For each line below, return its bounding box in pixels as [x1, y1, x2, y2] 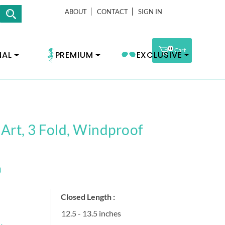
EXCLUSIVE [136, 49, 182, 61]
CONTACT [96, 8, 128, 16]
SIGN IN [138, 8, 162, 16]
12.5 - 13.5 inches [61, 208, 121, 218]
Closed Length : [60, 191, 115, 201]
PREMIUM [55, 49, 93, 61]
